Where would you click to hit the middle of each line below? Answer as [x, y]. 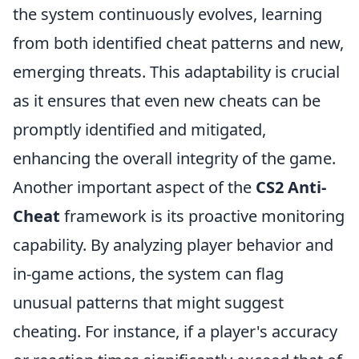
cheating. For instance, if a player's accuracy [175, 331]
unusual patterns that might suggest [148, 303]
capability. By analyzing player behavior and [173, 245]
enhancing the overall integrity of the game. [174, 158]
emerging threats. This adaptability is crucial [176, 72]
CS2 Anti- [291, 187]
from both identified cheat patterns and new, [178, 43]
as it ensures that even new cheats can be [167, 101]
